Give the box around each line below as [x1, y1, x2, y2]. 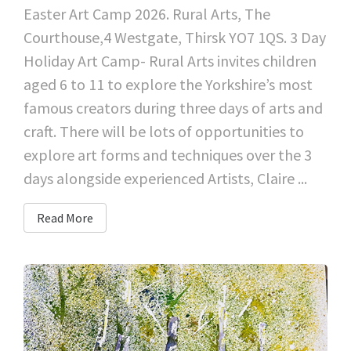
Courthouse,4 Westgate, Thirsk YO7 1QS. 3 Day [24, 27, 326, 47]
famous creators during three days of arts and [24, 97, 323, 118]
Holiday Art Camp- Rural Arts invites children [24, 50, 317, 71]
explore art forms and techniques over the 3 [24, 144, 312, 165]
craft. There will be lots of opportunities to [24, 121, 304, 141]
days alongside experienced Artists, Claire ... [24, 168, 307, 188]
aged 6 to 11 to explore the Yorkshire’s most [24, 74, 313, 94]
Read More [37, 209, 93, 226]
